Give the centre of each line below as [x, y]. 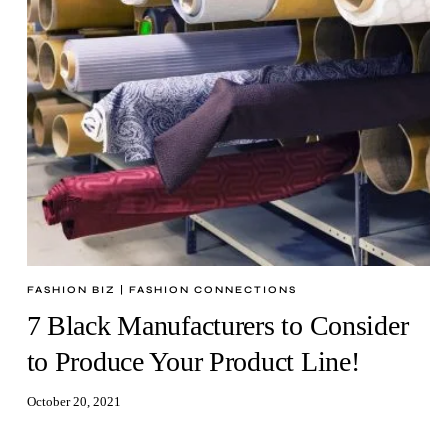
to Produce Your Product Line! [193, 361]
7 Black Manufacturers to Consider [217, 325]
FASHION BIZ [71, 289]
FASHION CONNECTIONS [212, 289]
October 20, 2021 [73, 402]
